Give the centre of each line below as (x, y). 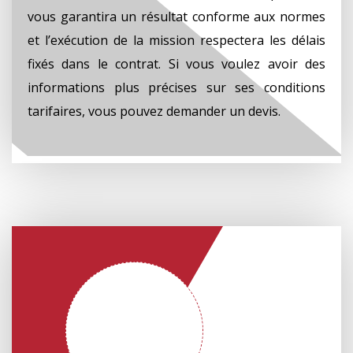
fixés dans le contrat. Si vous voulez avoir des (176, 63)
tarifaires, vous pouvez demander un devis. (154, 111)
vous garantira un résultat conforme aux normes (176, 16)
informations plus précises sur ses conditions (176, 87)
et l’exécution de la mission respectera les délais (176, 40)
